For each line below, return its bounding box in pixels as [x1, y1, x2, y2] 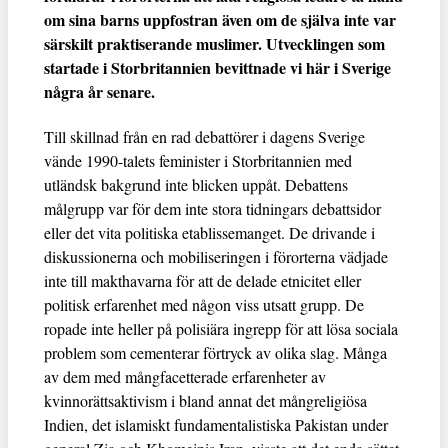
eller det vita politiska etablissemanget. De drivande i [44, 221, 375, 243]
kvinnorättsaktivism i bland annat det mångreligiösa [44, 389, 367, 411]
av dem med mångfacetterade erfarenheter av [44, 365, 326, 387]
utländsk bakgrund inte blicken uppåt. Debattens [44, 173, 348, 195]
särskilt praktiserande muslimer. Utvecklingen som [44, 31, 385, 55]
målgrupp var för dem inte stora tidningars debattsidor [44, 197, 381, 219]
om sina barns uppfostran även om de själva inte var [44, 7, 396, 31]
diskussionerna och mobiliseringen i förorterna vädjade [44, 245, 388, 267]
